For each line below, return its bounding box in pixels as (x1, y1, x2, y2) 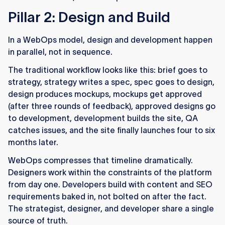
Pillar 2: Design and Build (8, 9, 170, 26)
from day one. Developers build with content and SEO (8, 180, 212, 189)
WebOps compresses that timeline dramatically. (8, 156, 193, 165)
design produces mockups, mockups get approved (8, 89, 202, 99)
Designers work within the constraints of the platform (8, 168, 212, 177)
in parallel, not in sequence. (8, 47, 113, 57)
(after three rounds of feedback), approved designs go (8, 101, 215, 111)
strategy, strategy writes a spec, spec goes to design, (8, 77, 214, 87)
